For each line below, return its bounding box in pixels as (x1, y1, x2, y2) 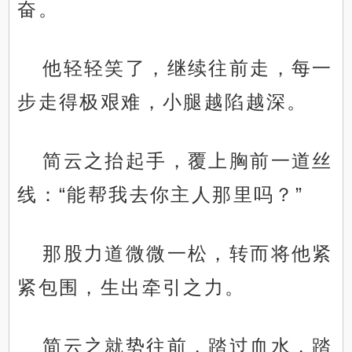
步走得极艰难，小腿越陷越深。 (17, 91, 308, 113)
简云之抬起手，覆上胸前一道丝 (42, 150, 333, 172)
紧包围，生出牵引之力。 (17, 277, 246, 299)
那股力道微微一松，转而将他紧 (42, 243, 333, 265)
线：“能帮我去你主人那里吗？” (17, 184, 304, 206)
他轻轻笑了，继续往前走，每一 (42, 57, 333, 79)
